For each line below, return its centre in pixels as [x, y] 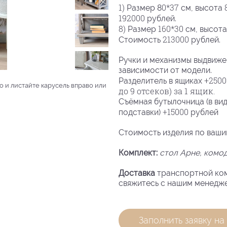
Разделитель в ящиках [161, 81]
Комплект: [139, 153]
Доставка [137, 173]
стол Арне [179, 153]
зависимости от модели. [165, 70]
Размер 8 [144, 8]
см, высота [202, 8]
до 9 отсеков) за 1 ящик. [168, 91]
